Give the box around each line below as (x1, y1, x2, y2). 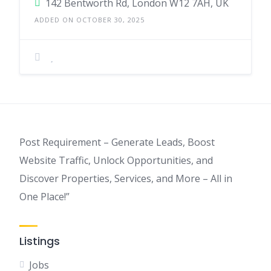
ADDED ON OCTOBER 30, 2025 (34, 15, 145, 24)
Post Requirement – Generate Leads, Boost (19, 135, 215, 149)
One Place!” (19, 190, 70, 203)
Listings (19, 233, 60, 249)
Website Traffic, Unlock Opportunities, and (19, 154, 213, 167)
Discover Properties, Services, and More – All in (19, 172, 232, 185)
